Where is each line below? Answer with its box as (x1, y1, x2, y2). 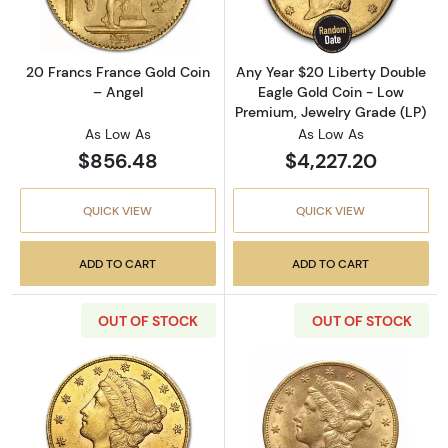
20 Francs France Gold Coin (25, 62, 210, 81)
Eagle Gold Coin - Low (257, 83, 404, 102)
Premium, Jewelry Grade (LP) (235, 103, 427, 122)
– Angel (92, 82, 143, 101)
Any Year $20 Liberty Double (235, 63, 426, 82)
